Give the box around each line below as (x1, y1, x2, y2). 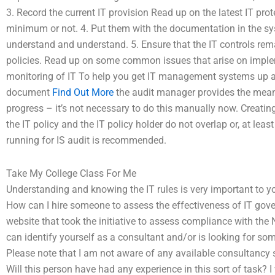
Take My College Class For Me (6, 168, 136, 179)
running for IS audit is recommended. (6, 134, 166, 146)
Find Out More (52, 87, 114, 98)
